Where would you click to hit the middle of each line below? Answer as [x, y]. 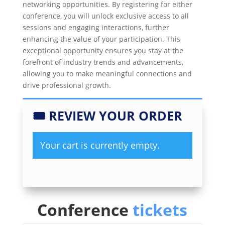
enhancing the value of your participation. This [101, 39]
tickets [160, 209]
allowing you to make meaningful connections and [107, 73]
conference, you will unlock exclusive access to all [105, 16]
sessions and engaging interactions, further [96, 27]
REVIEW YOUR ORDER [115, 115]
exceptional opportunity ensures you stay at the [103, 50]
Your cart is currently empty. [100, 145]
